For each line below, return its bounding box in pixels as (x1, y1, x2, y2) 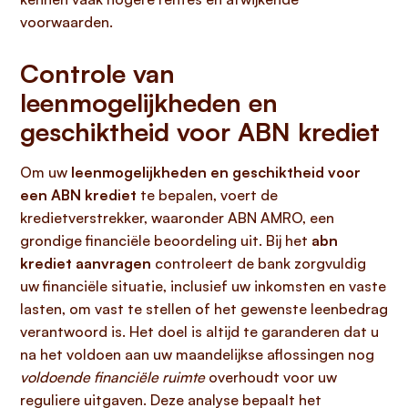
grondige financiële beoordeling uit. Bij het (20, 231, 311, 250)
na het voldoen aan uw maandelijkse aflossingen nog (20, 345, 374, 363)
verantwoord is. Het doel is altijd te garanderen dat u (20, 322, 379, 341)
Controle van (20, 57, 175, 89)
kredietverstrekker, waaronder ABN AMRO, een (20, 209, 334, 227)
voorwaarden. (20, 13, 113, 31)
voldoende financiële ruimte (20, 368, 205, 386)
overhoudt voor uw (205, 368, 337, 386)
